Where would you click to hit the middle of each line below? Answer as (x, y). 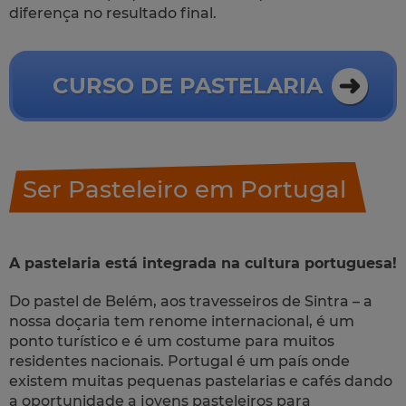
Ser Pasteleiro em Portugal (184, 189)
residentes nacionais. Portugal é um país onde (179, 361)
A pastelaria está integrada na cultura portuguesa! (203, 263)
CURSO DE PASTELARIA (187, 86)
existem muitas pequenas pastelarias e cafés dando (201, 381)
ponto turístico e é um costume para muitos (172, 341)
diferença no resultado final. (113, 13)
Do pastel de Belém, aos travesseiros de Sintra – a (191, 301)
